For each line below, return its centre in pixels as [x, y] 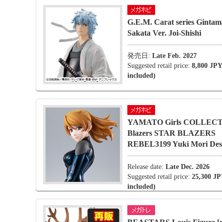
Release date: [146, 167]
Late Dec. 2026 [188, 167]
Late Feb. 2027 [174, 56]
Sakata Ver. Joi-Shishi [164, 33]
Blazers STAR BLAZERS [171, 133]
